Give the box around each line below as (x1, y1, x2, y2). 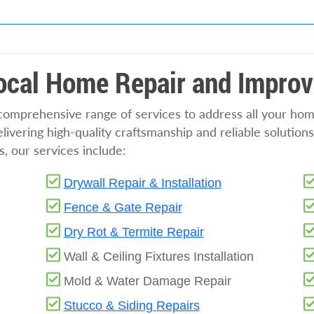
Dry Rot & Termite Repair (63, 225, 204, 239)
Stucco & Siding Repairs (63, 299, 200, 313)
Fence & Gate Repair (63, 200, 182, 214)
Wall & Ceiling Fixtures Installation (63, 250, 254, 264)
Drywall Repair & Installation (63, 176, 221, 190)
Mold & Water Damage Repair (63, 274, 231, 288)
